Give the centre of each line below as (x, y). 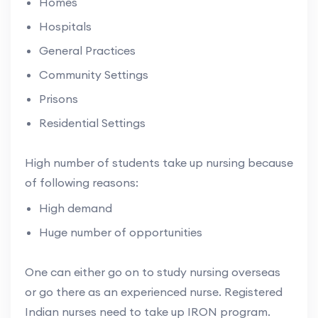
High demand (76, 208)
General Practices (87, 50)
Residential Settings (92, 122)
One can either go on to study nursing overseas (153, 272)
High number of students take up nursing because (159, 162)
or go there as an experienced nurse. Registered (154, 291)
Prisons (59, 98)
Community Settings (94, 74)
